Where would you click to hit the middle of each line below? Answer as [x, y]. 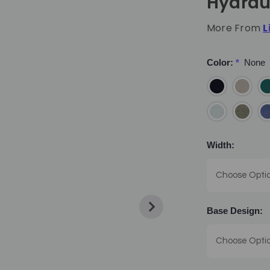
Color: [221, 62]
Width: [220, 145]
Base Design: [234, 210]
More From [235, 28]
